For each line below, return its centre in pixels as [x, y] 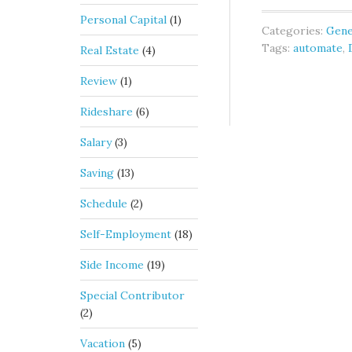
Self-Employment [126, 234]
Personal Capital [123, 20]
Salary [96, 142]
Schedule [104, 203]
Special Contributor [132, 295]
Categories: [294, 31]
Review [99, 81]
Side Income [112, 265]
